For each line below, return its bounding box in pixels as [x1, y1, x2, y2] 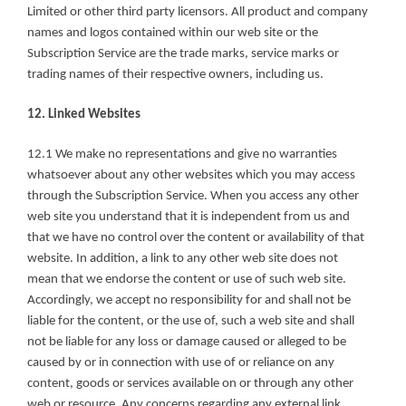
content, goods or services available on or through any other [27, 376, 353, 391]
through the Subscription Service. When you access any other [27, 188, 359, 203]
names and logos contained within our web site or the [27, 26, 318, 41]
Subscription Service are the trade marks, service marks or [27, 47, 339, 62]
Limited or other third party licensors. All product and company [27, 5, 368, 20]
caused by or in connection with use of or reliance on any [27, 355, 334, 370]
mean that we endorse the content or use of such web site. [27, 272, 346, 286]
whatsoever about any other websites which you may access [27, 168, 355, 182]
